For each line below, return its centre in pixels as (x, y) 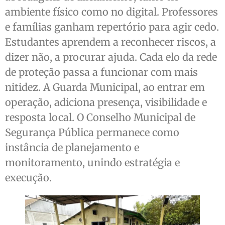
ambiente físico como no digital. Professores (111, 12)
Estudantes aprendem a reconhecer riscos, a (110, 42)
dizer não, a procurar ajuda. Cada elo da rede (111, 57)
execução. (28, 178)
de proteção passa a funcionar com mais (101, 72)
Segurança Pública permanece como (92, 133)
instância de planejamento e (72, 148)
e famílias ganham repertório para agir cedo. (112, 27)
